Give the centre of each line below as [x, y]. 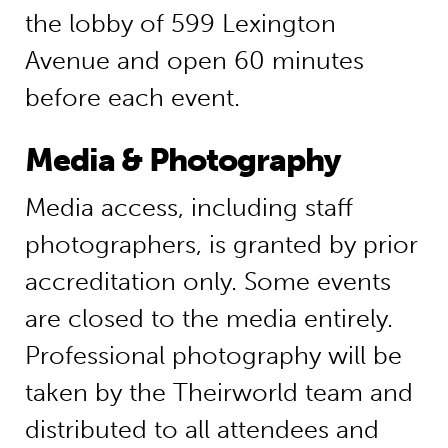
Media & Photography [182, 160]
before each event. [132, 98]
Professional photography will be [213, 356]
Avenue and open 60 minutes [194, 61]
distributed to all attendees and [201, 430]
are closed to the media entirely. [208, 319]
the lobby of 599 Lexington [180, 24]
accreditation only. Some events [207, 282]
